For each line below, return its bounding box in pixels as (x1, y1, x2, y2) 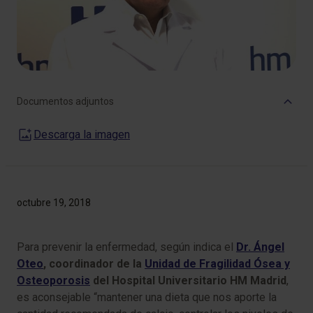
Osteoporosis (17, 273, 90, 287)
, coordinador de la (43, 256, 145, 270)
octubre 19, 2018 (17, 196, 91, 208)
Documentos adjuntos (17, 95, 114, 107)
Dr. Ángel (236, 240, 284, 254)
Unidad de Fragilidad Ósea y (145, 256, 290, 270)
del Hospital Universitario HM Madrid (90, 273, 286, 287)
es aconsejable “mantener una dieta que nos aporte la (17, 290, 277, 304)
